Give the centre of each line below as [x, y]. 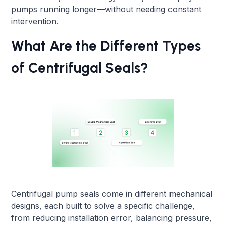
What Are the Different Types [106, 46]
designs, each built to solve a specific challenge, [103, 206]
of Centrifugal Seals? [80, 67]
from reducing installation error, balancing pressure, [112, 218]
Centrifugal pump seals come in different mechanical [112, 193]
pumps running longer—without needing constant [106, 9]
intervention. [35, 21]
